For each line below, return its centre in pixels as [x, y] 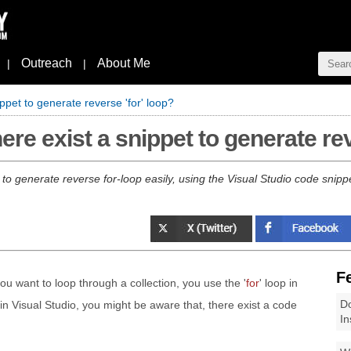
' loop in [279, 283]
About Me [124, 63]
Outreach [47, 63]
